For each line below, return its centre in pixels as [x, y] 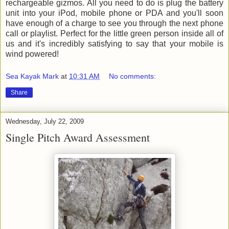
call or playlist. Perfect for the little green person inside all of [114, 34]
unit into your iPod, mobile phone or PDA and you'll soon [114, 13]
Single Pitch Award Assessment [78, 137]
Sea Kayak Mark [32, 76]
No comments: [133, 76]
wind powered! [32, 54]
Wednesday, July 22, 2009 [45, 121]
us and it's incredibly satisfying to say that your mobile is [114, 44]
